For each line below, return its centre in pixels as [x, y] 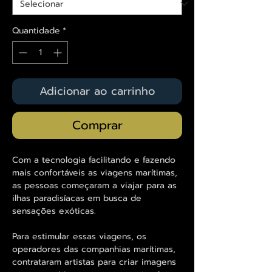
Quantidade [36, 30]
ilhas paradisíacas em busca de [77, 198]
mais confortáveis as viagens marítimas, [95, 172]
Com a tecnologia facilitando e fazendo [94, 160]
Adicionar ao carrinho [97, 91]
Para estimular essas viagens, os [79, 236]
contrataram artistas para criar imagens [94, 262]
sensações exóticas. [54, 211]
